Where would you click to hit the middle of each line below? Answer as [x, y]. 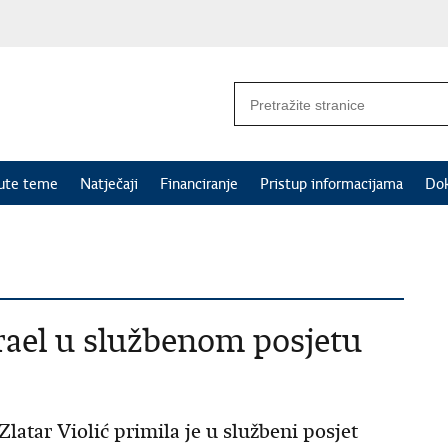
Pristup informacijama [331, 184]
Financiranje [199, 184]
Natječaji [109, 184]
